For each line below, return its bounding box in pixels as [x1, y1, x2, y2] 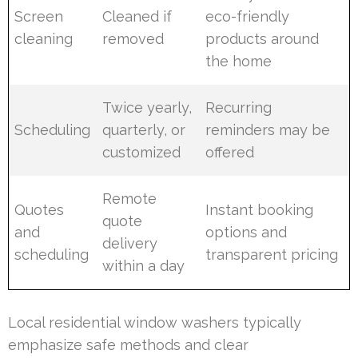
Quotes [14, 201, 65, 218]
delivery [102, 234, 158, 252]
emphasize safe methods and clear [8, 336, 249, 353]
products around [205, 30, 320, 47]
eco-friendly [205, 7, 290, 25]
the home [205, 52, 272, 70]
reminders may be [205, 121, 331, 138]
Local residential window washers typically [8, 313, 301, 331]
